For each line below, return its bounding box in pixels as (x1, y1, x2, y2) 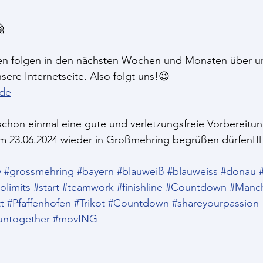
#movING (53, 213, 97, 225)
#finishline (117, 181, 163, 194)
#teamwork (62, 181, 114, 194)
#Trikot (74, 197, 105, 210)
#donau (221, 165, 256, 178)
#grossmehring (4, 165, 74, 178)
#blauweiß (117, 165, 164, 178)
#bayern (77, 165, 114, 178)
